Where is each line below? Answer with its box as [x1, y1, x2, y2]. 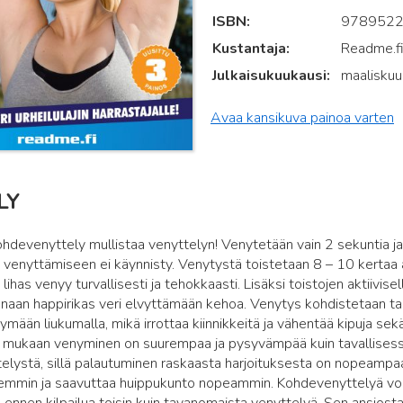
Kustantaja [211, 39, 286, 58]
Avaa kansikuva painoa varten [210, 108, 394, 128]
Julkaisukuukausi [211, 66, 327, 85]
